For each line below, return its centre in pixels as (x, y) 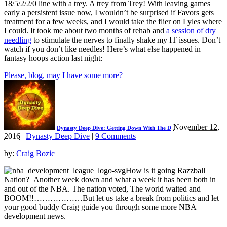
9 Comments (116, 136)
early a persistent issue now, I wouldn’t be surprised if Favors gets (109, 13)
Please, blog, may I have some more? (63, 75)
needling (18, 40)
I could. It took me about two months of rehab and (85, 31)
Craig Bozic (35, 154)
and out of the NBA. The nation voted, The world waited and (102, 189)
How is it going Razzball (165, 171)
